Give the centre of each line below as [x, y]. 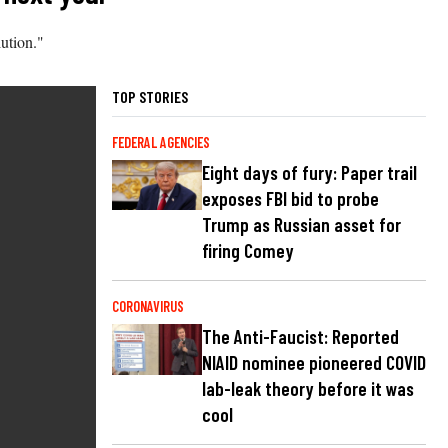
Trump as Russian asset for [301, 224]
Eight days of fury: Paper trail [309, 172]
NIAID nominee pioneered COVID [314, 362]
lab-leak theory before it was [308, 388]
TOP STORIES [150, 96]
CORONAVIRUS [148, 306]
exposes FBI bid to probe [290, 198]
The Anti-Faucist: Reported [300, 336]
